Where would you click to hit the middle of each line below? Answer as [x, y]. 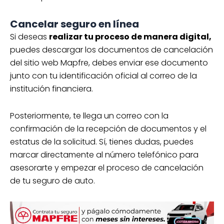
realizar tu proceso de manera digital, [130, 37]
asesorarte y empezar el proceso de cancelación [107, 168]
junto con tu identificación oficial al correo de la [103, 76]
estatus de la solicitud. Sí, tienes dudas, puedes [102, 142]
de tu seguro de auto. [52, 181]
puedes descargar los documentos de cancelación [111, 50]
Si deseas [29, 37]
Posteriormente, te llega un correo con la [89, 116]
